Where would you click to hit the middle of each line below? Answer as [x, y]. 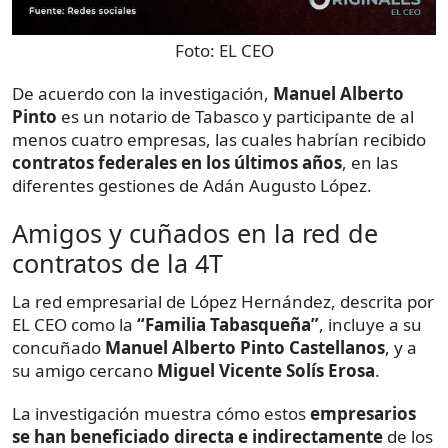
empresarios [363, 413]
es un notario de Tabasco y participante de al [235, 116]
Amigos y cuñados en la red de [195, 232]
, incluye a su [370, 324]
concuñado [58, 347]
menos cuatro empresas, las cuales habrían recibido [219, 139]
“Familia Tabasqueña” [228, 324]
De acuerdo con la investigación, [142, 93]
